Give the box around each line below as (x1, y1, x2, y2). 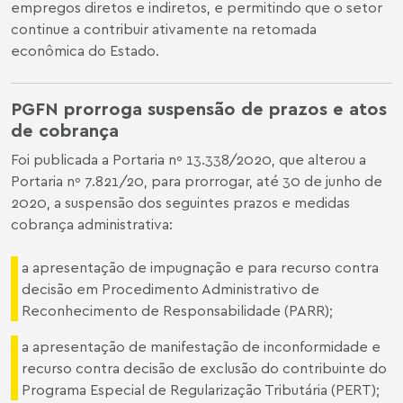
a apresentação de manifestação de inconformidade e (22, 336, 381, 355)
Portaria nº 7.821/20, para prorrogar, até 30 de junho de (11, 171, 382, 190)
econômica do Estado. (11, 40, 159, 59)
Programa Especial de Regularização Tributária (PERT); (22, 380, 380, 399)
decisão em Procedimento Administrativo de (22, 279, 319, 298)
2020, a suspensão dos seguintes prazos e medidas (11, 193, 350, 211)
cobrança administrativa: (11, 214, 173, 233)
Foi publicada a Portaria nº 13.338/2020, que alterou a (11, 149, 366, 168)
